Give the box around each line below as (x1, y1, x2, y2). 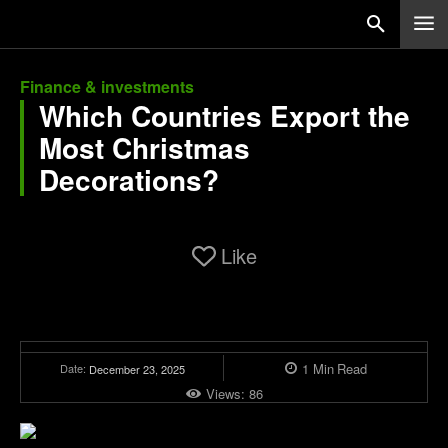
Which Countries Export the (39, 95, 410, 136)
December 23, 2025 (88, 360, 185, 377)
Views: (205, 383, 249, 403)
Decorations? (39, 159, 219, 200)
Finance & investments (20, 75, 194, 98)
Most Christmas (39, 127, 250, 168)
